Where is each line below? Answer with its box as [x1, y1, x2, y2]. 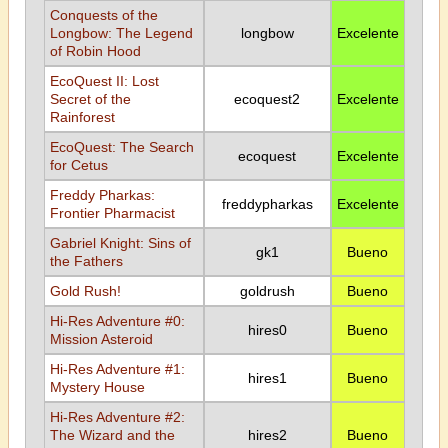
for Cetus [49, 157, 108, 173]
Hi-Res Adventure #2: [49, 409, 185, 425]
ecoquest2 [234, 91, 300, 107]
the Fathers [49, 253, 123, 269]
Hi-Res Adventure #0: [49, 313, 185, 329]
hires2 [247, 427, 287, 443]
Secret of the [49, 91, 131, 107]
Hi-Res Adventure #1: [49, 361, 185, 377]
